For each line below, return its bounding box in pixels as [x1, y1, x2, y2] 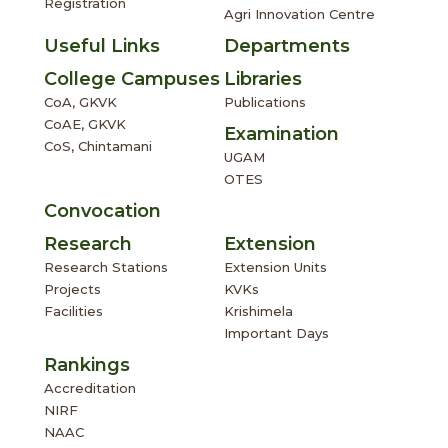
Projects [44, 281, 101, 297]
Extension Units [224, 259, 327, 275]
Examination [224, 123, 339, 145]
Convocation [44, 200, 161, 222]
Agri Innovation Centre [224, 6, 375, 22]
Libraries [224, 68, 302, 90]
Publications [224, 94, 306, 110]
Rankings [44, 354, 130, 376]
